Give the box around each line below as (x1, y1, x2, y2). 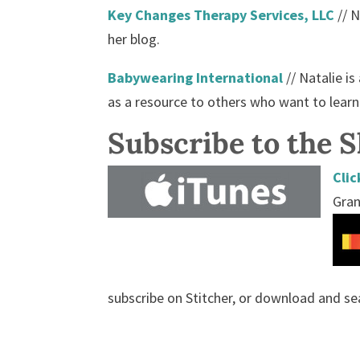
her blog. (108, 29, 161, 48)
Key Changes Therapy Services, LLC (108, 5, 335, 24)
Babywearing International (108, 67, 284, 87)
